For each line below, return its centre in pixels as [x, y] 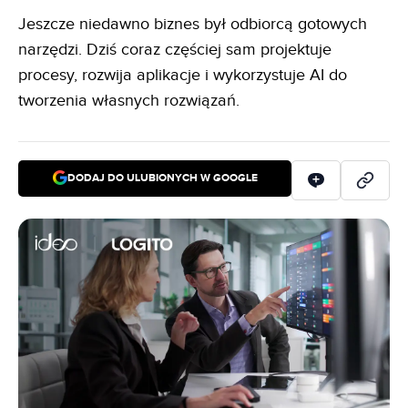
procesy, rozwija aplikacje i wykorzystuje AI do [183, 75]
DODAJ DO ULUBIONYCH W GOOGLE [162, 178]
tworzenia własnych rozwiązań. [129, 100]
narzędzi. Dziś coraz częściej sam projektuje [175, 49]
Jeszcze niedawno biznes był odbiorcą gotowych [193, 24]
